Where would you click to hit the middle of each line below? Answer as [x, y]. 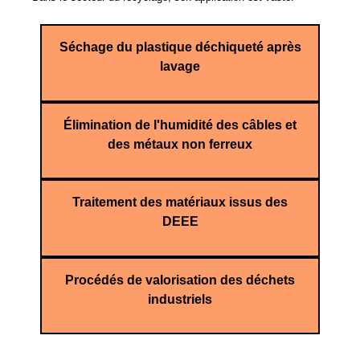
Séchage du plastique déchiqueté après [180, 47]
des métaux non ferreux [180, 144]
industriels [180, 299]
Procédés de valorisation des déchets [180, 280]
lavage [180, 67]
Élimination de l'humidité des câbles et [180, 125]
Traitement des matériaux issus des [180, 202]
